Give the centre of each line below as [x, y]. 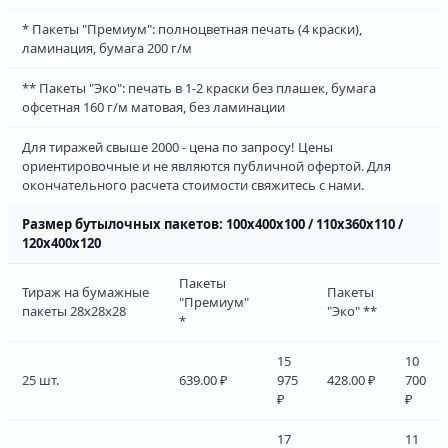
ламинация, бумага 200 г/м [107, 47]
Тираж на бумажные [85, 291]
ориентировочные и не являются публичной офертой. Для [206, 165]
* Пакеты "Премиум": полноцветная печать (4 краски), [192, 28]
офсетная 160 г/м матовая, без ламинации [153, 106]
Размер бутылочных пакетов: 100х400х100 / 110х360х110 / [212, 223]
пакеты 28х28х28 [74, 310]
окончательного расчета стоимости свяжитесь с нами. [193, 184]
